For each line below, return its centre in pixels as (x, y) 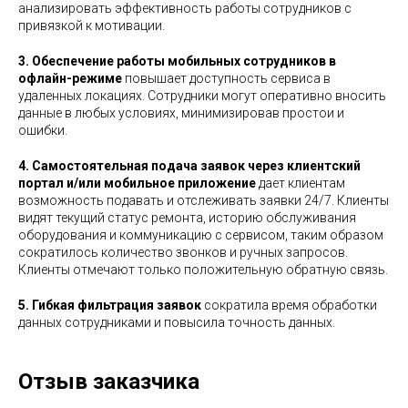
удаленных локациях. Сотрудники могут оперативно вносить (202, 95)
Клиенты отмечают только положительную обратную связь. (203, 269)
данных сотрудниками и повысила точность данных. (177, 322)
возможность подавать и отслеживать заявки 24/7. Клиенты (204, 200)
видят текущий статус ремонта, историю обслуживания (187, 217)
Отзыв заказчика (109, 381)
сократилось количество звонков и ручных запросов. (183, 252)
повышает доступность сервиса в (226, 78)
